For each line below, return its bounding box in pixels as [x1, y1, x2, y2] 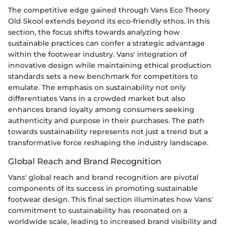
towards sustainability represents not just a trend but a [8, 127, 208, 137]
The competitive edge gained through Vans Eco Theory [8, 6, 210, 15]
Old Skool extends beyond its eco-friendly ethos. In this [8, 17, 210, 26]
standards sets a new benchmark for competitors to [8, 72, 198, 81]
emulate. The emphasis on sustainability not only [8, 83, 186, 92]
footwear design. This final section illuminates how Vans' [8, 195, 213, 204]
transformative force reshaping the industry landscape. [8, 138, 208, 148]
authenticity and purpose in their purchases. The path [8, 116, 204, 126]
